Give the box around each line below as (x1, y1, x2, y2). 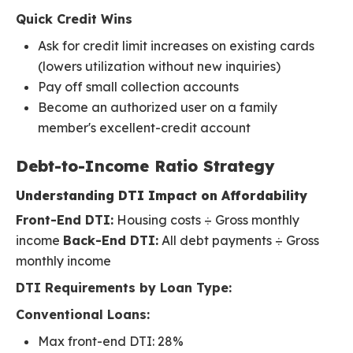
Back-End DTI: (63, 232, 158, 249)
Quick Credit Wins (16, 11, 132, 28)
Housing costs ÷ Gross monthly (113, 212, 299, 229)
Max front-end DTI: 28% (38, 333, 184, 350)
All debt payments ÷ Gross (158, 232, 319, 249)
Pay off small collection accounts (38, 79, 239, 95)
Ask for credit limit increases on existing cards (38, 38, 314, 54)
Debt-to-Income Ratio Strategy (16, 156, 275, 176)
